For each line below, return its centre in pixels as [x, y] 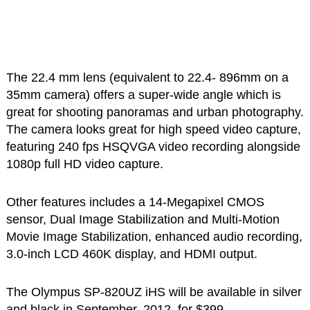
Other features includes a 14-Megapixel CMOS [135, 202]
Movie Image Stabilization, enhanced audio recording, [154, 236]
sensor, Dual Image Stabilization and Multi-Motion [143, 219]
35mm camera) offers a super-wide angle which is [143, 94]
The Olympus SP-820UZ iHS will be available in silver [154, 292]
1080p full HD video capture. [84, 164]
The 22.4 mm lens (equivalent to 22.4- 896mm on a [147, 77]
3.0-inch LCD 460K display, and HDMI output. [131, 254]
